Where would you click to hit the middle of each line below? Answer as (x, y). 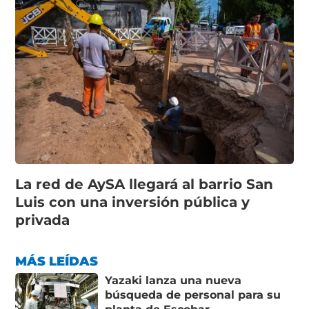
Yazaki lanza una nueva (173, 280)
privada (43, 220)
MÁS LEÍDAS (57, 261)
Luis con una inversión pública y (133, 202)
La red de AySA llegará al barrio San (144, 184)
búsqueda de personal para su (193, 295)
